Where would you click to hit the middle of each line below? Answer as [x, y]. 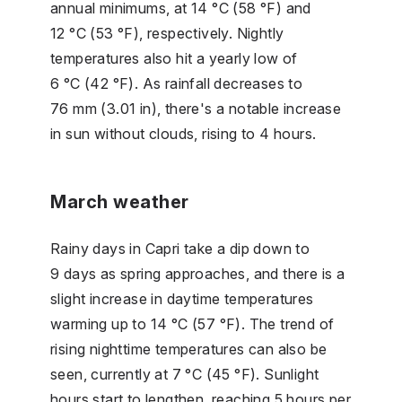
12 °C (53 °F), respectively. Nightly [167, 33]
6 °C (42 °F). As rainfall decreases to [177, 83]
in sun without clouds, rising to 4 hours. [184, 133]
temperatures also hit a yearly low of [174, 58]
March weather [120, 201]
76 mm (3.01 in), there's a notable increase [196, 108]
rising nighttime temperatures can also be [189, 349]
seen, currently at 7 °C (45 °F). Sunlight [185, 374]
